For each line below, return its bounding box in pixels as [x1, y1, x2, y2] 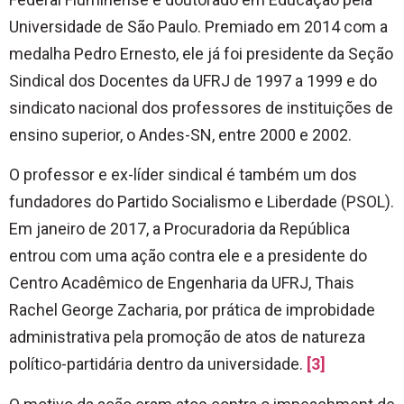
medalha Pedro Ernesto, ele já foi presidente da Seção [9, 44, 393, 64]
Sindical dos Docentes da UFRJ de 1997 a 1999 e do [9, 71, 377, 91]
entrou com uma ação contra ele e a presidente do [9, 246, 367, 266]
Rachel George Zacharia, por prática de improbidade [9, 300, 375, 320]
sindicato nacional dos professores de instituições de [9, 98, 393, 118]
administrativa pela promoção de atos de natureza [9, 327, 365, 347]
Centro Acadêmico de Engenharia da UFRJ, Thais [9, 273, 354, 293]
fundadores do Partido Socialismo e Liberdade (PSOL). [9, 192, 394, 212]
